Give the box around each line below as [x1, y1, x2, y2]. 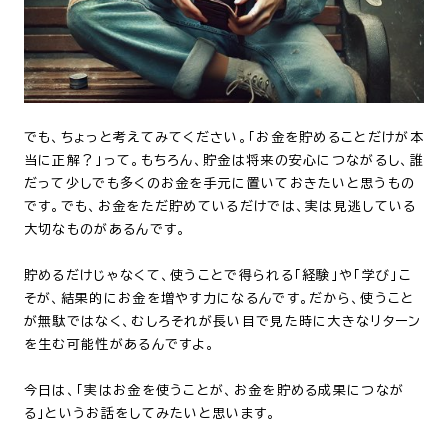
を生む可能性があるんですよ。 [23, 338, 216, 352]
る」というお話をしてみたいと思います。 [23, 407, 277, 421]
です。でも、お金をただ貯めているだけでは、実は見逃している [23, 200, 417, 214]
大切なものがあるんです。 [23, 223, 187, 237]
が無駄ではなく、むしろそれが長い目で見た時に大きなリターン [23, 315, 422, 329]
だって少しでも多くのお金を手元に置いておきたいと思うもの [23, 177, 416, 191]
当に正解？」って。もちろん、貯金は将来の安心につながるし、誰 [23, 154, 424, 168]
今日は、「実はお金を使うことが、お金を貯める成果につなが [23, 384, 405, 398]
